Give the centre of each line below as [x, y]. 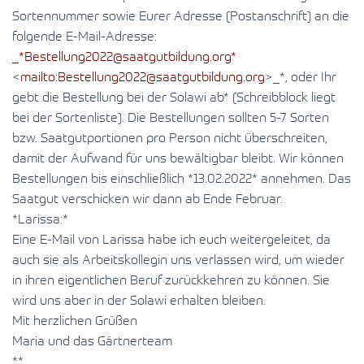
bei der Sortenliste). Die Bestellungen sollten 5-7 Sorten [171, 118]
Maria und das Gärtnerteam [92, 342]
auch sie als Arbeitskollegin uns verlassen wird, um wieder [178, 260]
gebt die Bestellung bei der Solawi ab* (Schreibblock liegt [174, 98]
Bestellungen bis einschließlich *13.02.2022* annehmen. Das [182, 179]
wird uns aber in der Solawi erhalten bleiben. [139, 301]
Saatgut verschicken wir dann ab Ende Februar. [147, 199]
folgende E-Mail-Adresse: [84, 37]
